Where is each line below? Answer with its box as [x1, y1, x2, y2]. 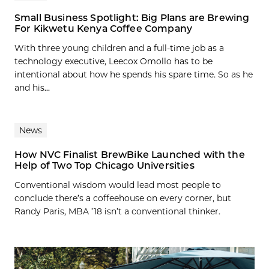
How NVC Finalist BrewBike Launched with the [14, 148, 245, 160]
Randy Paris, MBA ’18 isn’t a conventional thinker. [14, 205, 220, 217]
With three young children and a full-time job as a [14, 42, 224, 53]
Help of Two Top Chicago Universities [14, 159, 195, 171]
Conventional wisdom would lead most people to [14, 179, 221, 190]
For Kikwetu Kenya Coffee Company [14, 22, 193, 34]
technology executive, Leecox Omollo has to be [14, 55, 213, 67]
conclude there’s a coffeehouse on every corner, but [14, 192, 231, 204]
